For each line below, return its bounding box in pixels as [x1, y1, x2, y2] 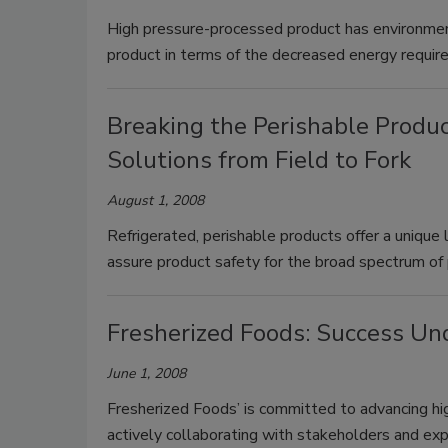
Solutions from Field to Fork [107, 144, 411, 176]
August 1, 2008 [107, 191, 204, 210]
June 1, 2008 [107, 364, 186, 383]
